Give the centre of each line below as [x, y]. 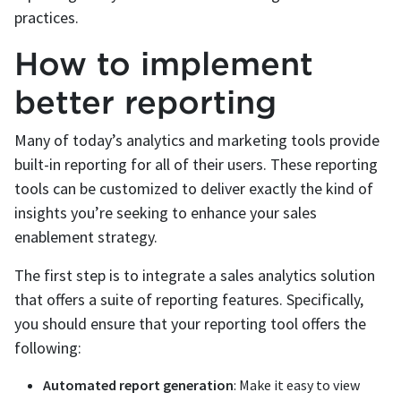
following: [48, 348]
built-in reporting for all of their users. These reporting [196, 165]
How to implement [164, 64]
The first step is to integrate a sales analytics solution [195, 276]
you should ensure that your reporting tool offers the [190, 324]
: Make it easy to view [297, 385]
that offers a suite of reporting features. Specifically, [189, 300]
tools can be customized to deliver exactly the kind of [194, 189]
